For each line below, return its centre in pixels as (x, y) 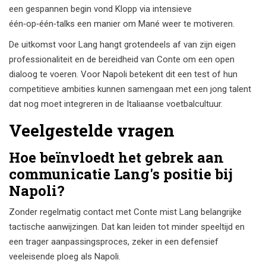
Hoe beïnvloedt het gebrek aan (116, 158)
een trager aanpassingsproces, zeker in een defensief (114, 242)
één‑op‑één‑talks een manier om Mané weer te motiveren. (122, 24)
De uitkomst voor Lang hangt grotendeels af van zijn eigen (122, 45)
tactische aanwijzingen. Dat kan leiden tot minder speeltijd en (127, 227)
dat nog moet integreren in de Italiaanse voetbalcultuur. (116, 104)
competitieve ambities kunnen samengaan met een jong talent (130, 89)
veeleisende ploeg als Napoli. (65, 257)
